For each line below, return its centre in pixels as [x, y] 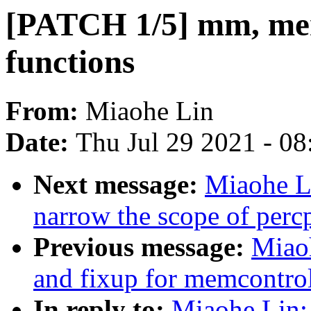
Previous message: [142, 247]
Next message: [119, 185]
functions [70, 62]
